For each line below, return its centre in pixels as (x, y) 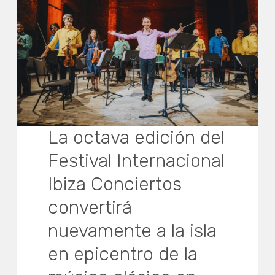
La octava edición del (137, 138)
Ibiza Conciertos (115, 184)
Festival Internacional (137, 161)
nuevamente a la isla (133, 231)
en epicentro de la (123, 254)
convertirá (90, 208)
